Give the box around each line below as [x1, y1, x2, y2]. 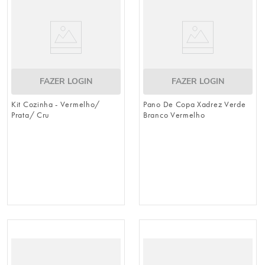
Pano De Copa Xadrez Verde [143, 99, 246, 110]
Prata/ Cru [11, 109, 50, 121]
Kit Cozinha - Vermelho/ [11, 99, 101, 110]
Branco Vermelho [143, 109, 205, 121]
